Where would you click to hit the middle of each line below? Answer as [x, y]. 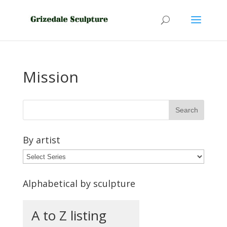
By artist [41, 140]
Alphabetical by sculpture [79, 183]
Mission [50, 77]
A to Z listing [69, 215]
